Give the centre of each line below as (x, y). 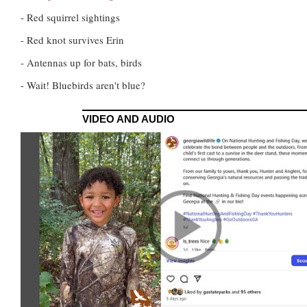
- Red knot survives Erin (72, 39)
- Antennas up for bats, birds (81, 62)
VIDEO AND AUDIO (128, 119)
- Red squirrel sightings (70, 17)
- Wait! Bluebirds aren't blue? (83, 85)
